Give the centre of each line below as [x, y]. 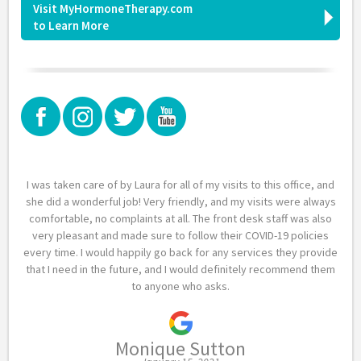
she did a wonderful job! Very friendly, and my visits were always [180, 201]
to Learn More [71, 25]
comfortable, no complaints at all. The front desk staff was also [180, 218]
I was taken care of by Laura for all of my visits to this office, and [180, 185]
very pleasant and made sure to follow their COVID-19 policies [180, 235]
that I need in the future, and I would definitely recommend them [180, 269]
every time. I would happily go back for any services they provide [180, 252]
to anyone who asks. [180, 286]
